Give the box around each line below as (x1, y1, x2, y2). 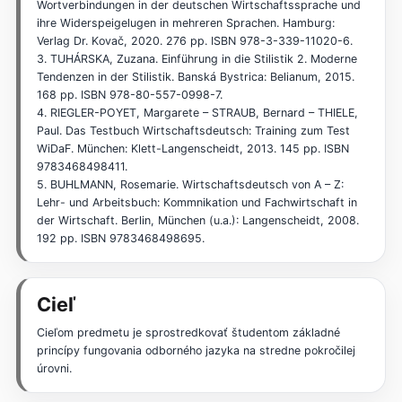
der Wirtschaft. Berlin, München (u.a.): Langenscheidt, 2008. (36, 213, 359, 227)
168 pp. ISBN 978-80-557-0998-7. (36, 87, 223, 101)
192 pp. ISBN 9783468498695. (36, 231, 205, 245)
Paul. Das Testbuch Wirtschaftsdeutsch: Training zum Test (36, 123, 350, 137)
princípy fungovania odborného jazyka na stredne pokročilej (36, 343, 355, 357)
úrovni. (36, 361, 72, 375)
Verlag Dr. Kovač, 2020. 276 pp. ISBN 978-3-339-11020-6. (36, 33, 353, 48)
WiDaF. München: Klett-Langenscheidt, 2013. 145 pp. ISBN (36, 141, 349, 155)
